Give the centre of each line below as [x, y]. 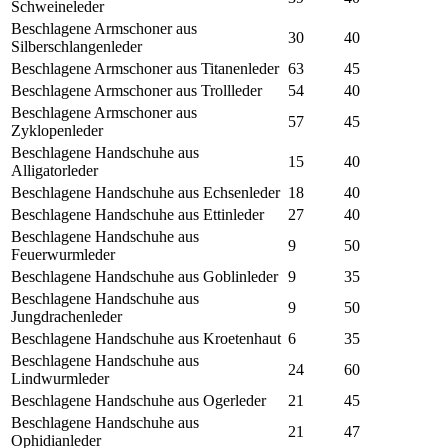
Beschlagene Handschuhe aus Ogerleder [138, 401]
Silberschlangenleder [76, 47]
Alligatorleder [54, 171]
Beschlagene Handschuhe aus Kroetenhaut [146, 339]
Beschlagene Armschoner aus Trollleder [136, 91]
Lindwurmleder [60, 379]
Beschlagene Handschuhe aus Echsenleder [145, 193]
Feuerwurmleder [63, 255]
